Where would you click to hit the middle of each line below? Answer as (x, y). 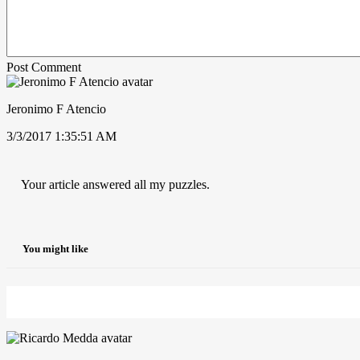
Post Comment (44, 67)
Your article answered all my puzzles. (115, 184)
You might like (55, 249)
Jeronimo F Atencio (56, 108)
